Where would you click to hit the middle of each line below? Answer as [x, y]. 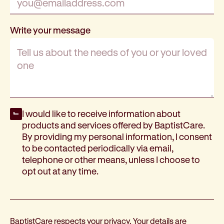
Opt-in [22, 113]
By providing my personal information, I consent [117, 137]
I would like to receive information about [101, 114]
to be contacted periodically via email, [98, 148]
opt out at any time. [60, 171]
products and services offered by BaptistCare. [113, 125]
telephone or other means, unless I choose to [111, 160]
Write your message [50, 30]
